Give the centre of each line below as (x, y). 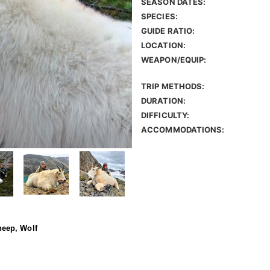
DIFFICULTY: (165, 115)
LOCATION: (163, 46)
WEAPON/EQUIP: (174, 60)
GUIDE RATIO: (168, 31)
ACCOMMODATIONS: (183, 130)
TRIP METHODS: (173, 86)
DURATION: (163, 101)
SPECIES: (159, 17)
